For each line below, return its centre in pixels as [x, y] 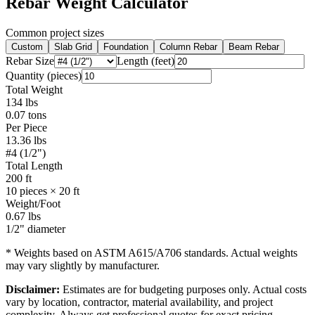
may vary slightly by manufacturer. [83, 265]
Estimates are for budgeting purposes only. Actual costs [183, 289]
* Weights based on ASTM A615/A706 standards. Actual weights [152, 252]
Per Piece [26, 127]
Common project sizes [55, 32]
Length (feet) [146, 60]
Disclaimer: [33, 289]
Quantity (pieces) [44, 75]
